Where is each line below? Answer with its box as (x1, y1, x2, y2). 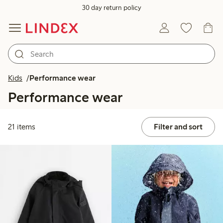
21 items (8, 122, 35, 132)
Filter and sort (153, 122, 203, 132)
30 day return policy (82, 3, 141, 12)
